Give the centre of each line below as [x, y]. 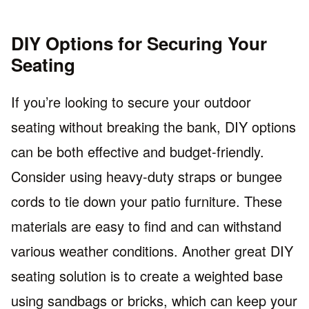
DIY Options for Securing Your [139, 43]
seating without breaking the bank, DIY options [153, 126]
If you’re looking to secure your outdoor [131, 101]
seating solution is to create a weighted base [147, 275]
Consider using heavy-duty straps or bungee [147, 176]
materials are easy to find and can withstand [146, 226]
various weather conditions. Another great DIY [152, 250]
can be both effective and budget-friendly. [138, 151]
